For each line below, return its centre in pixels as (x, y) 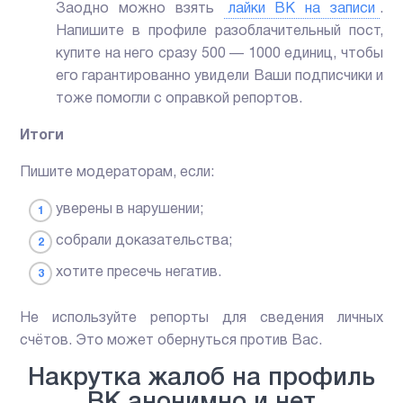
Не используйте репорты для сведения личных (201, 319)
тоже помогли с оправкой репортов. (179, 99)
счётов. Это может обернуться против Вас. (171, 341)
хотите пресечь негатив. (139, 273)
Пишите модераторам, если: (117, 173)
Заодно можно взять (140, 9)
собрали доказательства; (144, 242)
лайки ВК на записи (301, 9)
